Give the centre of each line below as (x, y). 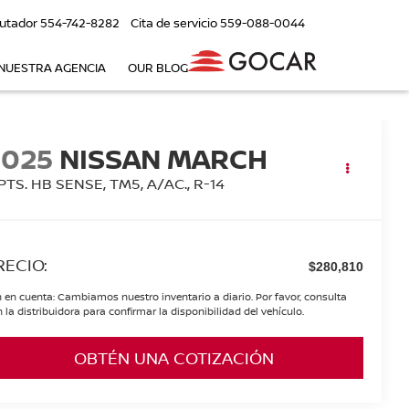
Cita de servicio (174, 23)
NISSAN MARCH (164, 159)
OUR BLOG (158, 68)
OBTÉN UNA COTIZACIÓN (174, 358)
